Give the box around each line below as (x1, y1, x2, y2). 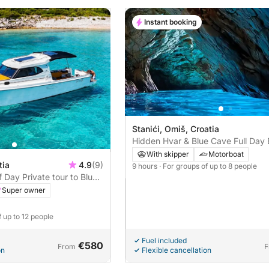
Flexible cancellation (142, 246, 211, 255)
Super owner (2, 186, 46, 195)
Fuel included (142, 236, 187, 246)
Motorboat (208, 150, 244, 159)
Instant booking (144, 17, 197, 27)
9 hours (132, 162, 159, 171)
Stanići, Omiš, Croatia (132, 124, 219, 134)
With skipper (147, 150, 189, 159)
